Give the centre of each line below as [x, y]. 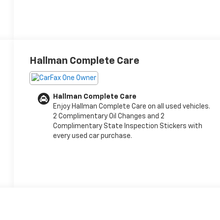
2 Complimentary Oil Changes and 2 [109, 116]
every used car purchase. [93, 136]
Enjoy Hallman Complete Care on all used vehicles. [132, 106]
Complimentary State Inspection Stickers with [128, 126]
